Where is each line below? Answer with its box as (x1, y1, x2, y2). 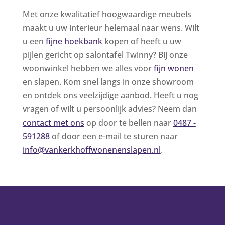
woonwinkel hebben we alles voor (22, 62, 154, 74)
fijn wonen (153, 62, 194, 74)
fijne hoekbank (45, 35, 102, 47)
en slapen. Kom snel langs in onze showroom (22, 76, 194, 87)
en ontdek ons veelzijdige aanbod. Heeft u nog (22, 89, 198, 101)
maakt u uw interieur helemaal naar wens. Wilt (22, 22, 199, 33)
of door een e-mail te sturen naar (49, 130, 178, 142)
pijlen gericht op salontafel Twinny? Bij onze (22, 49, 188, 60)
